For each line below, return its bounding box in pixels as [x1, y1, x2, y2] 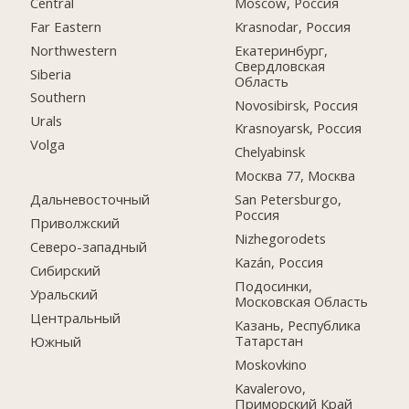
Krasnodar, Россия [235, 16, 351, 36]
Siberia [30, 64, 72, 83]
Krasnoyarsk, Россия [235, 119, 362, 138]
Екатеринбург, [235, 40, 329, 59]
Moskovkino [235, 354, 308, 373]
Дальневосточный [30, 190, 151, 209]
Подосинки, [235, 276, 313, 295]
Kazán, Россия [235, 252, 324, 271]
